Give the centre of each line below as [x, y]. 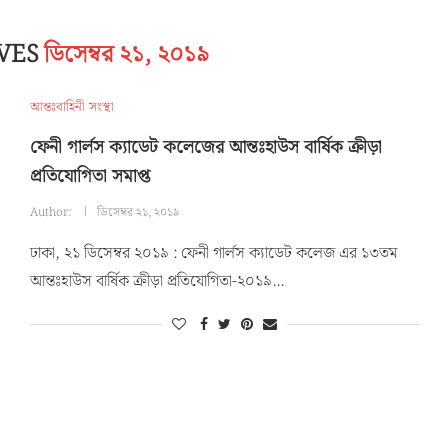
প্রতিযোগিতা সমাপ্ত [89, 176]
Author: [51, 212]
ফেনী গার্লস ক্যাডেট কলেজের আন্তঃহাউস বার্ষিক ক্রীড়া [205, 147]
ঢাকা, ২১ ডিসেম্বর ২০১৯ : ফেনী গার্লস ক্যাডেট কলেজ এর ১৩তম [213, 253]
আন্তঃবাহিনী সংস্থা [71, 107]
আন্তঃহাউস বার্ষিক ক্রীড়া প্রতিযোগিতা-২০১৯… [156, 281]
